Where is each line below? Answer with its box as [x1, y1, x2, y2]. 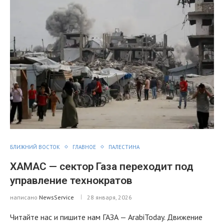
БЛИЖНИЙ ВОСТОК [10, 143, 60, 150]
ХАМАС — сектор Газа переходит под [10, 160, 193, 172]
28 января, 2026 [87, 193, 132, 201]
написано [10, 193, 39, 201]
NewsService [39, 193, 74, 201]
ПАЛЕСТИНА [108, 143, 139, 150]
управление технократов [10, 174, 132, 186]
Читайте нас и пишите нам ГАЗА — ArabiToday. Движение [10, 211, 202, 222]
